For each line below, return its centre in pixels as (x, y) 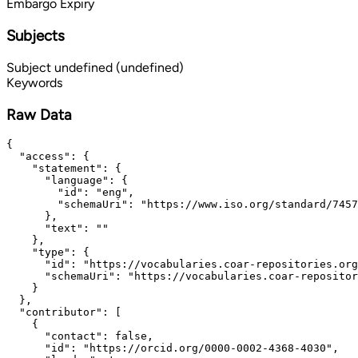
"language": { (67, 181)
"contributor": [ (64, 312)
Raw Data (39, 114)
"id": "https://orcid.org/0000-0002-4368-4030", (173, 348)
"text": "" (58, 229)
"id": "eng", (70, 193)
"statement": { (64, 169)
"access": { (48, 157)
